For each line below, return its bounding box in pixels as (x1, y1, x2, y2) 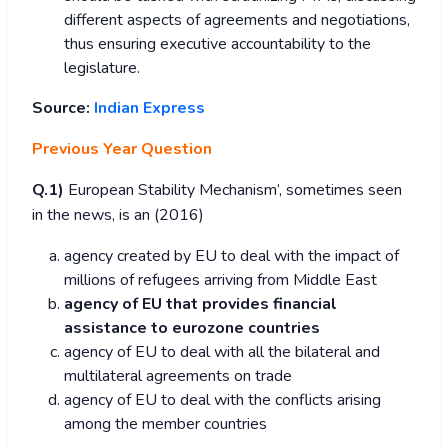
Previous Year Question (32, 138, 212, 161)
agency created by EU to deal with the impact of (64, 245, 399, 268)
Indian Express (94, 97, 205, 120)
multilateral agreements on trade (64, 365, 292, 388)
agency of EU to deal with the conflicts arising (64, 389, 381, 412)
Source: (32, 97, 94, 120)
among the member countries (64, 413, 267, 436)
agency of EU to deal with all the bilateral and (64, 341, 380, 364)
